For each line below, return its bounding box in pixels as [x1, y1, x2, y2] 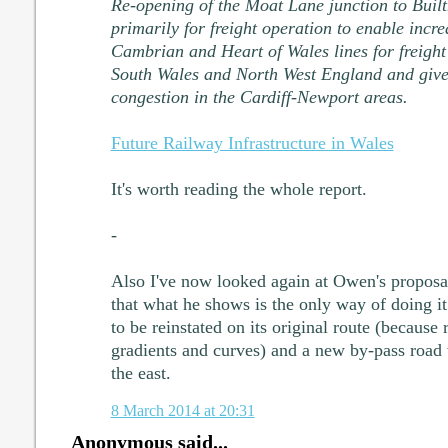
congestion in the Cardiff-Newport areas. [110, 87, 408, 108]
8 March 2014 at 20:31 [110, 401, 255, 421]
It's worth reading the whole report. [110, 179, 367, 200]
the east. [110, 363, 171, 384]
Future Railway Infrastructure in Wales [110, 133, 394, 154]
